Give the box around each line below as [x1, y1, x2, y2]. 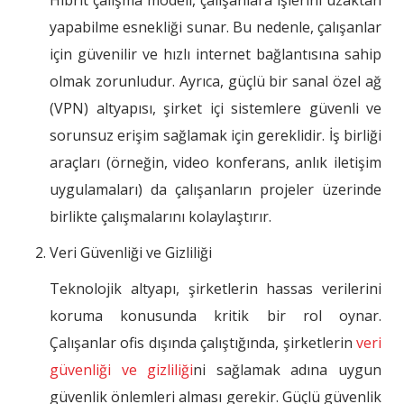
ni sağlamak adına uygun [193, 360, 382, 381]
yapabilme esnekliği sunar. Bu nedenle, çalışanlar [50, 17, 381, 38]
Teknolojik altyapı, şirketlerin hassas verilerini [50, 279, 381, 299]
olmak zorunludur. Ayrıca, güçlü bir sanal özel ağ [50, 71, 381, 92]
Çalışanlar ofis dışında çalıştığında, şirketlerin [50, 333, 356, 353]
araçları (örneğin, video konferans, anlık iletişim [50, 152, 381, 173]
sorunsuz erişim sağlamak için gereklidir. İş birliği [50, 125, 381, 146]
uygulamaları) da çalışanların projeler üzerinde [50, 179, 381, 200]
